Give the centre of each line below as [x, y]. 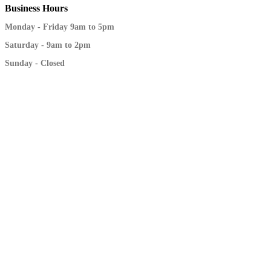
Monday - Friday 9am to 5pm [60, 27]
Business [24, 8]
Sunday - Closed [35, 64]
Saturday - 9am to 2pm [48, 45]
